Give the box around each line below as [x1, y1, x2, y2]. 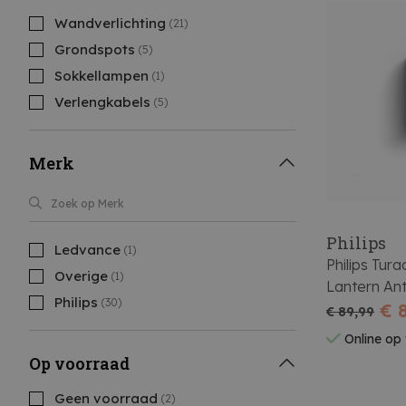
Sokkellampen [54, 67, 149, 84]
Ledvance [54, 241, 121, 258]
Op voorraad [29, 353, 130, 374]
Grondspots [54, 41, 135, 58]
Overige [54, 267, 108, 285]
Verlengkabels [54, 93, 150, 111]
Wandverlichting [54, 14, 166, 32]
